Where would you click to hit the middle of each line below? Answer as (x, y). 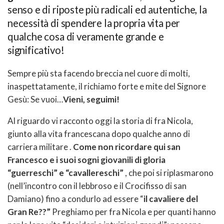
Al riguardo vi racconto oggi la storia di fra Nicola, (100, 120)
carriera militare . (40, 146)
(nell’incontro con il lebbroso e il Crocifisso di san (97, 185)
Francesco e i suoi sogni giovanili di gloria (86, 159)
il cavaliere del (171, 198)
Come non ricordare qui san (127, 146)
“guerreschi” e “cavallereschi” (65, 172)
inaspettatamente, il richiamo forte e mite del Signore (107, 86)
